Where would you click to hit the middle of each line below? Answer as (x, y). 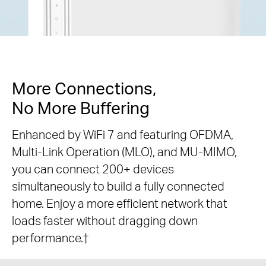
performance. (47, 238)
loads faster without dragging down (105, 221)
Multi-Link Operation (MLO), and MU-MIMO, (124, 152)
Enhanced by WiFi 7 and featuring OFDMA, (123, 135)
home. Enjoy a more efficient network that (120, 204)
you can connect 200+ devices (93, 169)
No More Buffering (81, 108)
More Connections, (84, 88)
